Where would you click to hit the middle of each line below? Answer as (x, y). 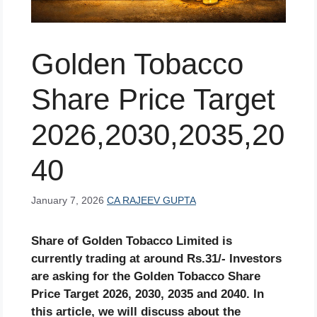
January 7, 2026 (68, 201)
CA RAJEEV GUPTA (151, 201)
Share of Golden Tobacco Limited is (132, 241)
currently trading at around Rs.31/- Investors (156, 259)
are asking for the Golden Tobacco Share (146, 277)
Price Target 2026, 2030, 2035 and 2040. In (148, 294)
